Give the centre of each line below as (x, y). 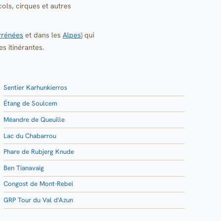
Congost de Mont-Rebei (38, 184)
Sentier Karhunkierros (35, 87)
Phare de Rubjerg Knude (39, 152)
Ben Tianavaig (24, 168)
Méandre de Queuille (34, 120)
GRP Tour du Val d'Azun (38, 200)
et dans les (43, 35)
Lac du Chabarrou (30, 136)
